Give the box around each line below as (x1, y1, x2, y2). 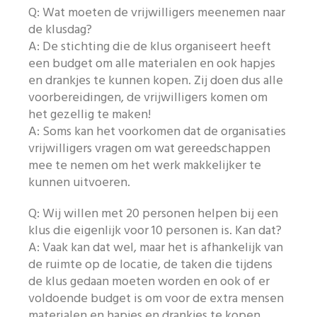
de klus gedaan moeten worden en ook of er (28, 272, 270, 292)
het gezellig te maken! (28, 105, 151, 125)
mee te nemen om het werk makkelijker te (28, 156, 262, 176)
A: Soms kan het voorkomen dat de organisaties (28, 122, 287, 142)
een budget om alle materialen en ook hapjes (28, 54, 276, 74)
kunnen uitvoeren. (28, 173, 131, 193)
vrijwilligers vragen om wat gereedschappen (28, 139, 271, 159)
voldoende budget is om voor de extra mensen (28, 289, 284, 309)
